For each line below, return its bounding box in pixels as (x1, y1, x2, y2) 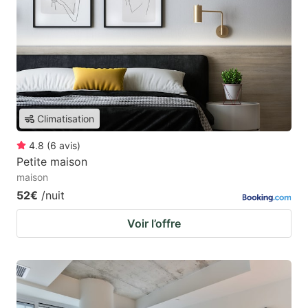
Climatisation (37, 113, 94, 125)
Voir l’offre (127, 217, 181, 231)
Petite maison (16, 155, 87, 169)
